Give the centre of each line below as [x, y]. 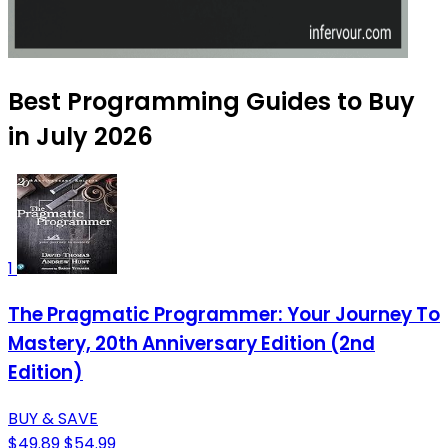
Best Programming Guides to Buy [211, 102]
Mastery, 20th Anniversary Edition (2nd [191, 344]
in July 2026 [80, 137]
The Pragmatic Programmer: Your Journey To [224, 315]
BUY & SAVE [53, 418]
